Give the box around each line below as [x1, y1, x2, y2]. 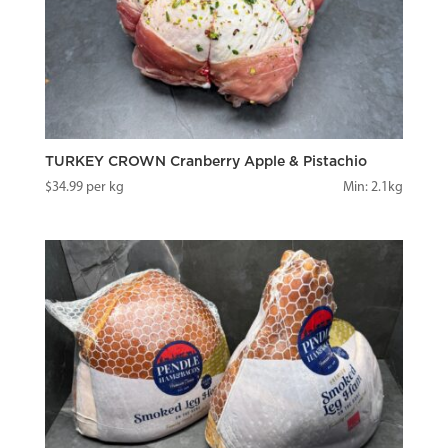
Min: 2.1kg [343, 179, 404, 195]
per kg [82, 179, 124, 195]
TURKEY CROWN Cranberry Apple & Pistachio [44, 154, 367, 169]
